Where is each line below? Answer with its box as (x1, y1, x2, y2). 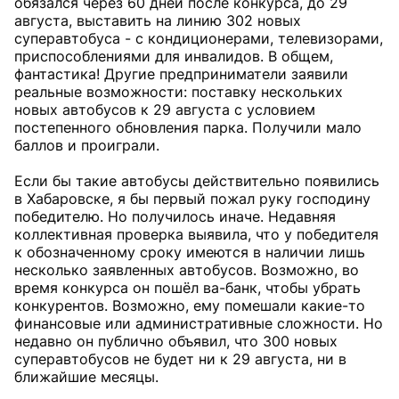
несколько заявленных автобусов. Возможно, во (14, 261, 359, 279)
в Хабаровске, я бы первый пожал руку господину (14, 190, 370, 208)
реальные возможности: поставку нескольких (14, 83, 343, 101)
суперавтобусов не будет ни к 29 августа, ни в (14, 350, 346, 368)
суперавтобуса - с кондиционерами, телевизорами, (14, 29, 383, 47)
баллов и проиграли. (14, 136, 159, 154)
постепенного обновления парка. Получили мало (14, 118, 362, 136)
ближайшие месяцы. (14, 368, 159, 386)
